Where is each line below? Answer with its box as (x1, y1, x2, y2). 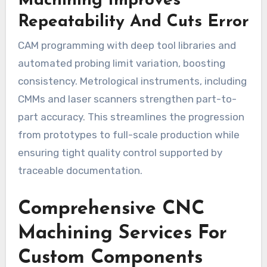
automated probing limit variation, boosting (17, 57, 225, 69)
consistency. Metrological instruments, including (17, 74, 247, 87)
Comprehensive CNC (17, 199, 204, 219)
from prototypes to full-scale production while (17, 128, 240, 141)
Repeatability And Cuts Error (17, 13, 249, 30)
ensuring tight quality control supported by (17, 146, 222, 159)
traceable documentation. (17, 164, 142, 176)
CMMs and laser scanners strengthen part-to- (17, 92, 237, 105)
